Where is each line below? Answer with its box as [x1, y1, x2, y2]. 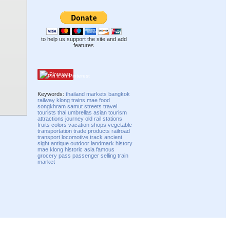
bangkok [108, 90, 130, 97]
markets [86, 90, 107, 97]
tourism [108, 109, 127, 116]
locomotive [62, 133, 89, 140]
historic [65, 146, 83, 152]
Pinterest [48, 71, 71, 78]
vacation [68, 121, 90, 128]
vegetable [108, 121, 132, 128]
